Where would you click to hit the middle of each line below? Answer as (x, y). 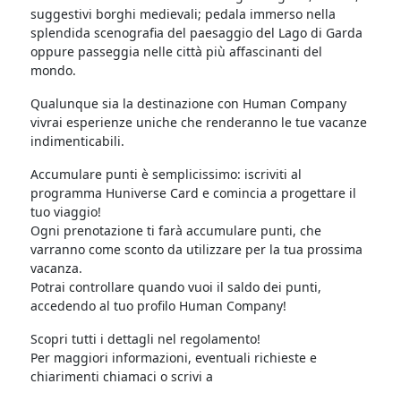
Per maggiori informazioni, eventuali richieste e (174, 358)
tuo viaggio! (66, 212)
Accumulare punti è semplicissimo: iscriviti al (166, 174)
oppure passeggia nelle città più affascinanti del (177, 51)
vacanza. (57, 268)
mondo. (54, 70)
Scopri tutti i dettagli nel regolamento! (146, 339)
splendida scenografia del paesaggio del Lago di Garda (197, 33)
